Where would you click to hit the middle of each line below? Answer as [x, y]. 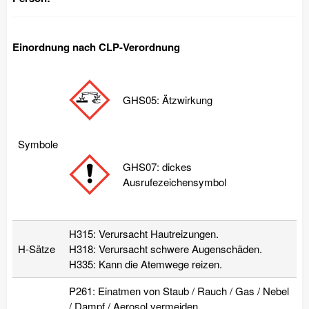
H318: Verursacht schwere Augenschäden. [166, 248]
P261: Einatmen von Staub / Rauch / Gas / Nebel [179, 290]
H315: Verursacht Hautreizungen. [144, 233]
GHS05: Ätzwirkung [168, 99]
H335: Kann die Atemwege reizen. [146, 263]
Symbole [38, 143]
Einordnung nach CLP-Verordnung [96, 47]
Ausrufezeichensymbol [175, 181]
